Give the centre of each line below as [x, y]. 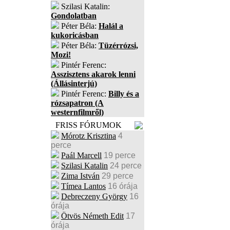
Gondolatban [74, 16]
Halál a [111, 26]
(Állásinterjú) [74, 83]
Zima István [80, 176]
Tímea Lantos [83, 186]
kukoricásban [75, 35]
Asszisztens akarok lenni [93, 74]
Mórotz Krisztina [89, 136]
